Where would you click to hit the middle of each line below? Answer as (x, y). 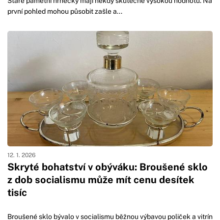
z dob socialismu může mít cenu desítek (101, 180)
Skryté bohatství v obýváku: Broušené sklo (108, 167)
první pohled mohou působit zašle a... (65, 12)
